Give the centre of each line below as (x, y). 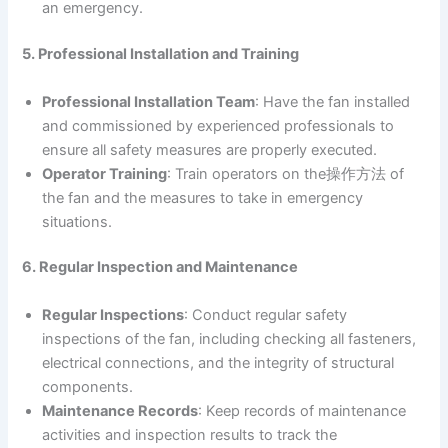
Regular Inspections (113, 314)
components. (88, 386)
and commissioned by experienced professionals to (218, 125)
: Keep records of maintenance (302, 410)
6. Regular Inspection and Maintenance (160, 267)
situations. (77, 221)
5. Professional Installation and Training (161, 54)
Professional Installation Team (149, 101)
